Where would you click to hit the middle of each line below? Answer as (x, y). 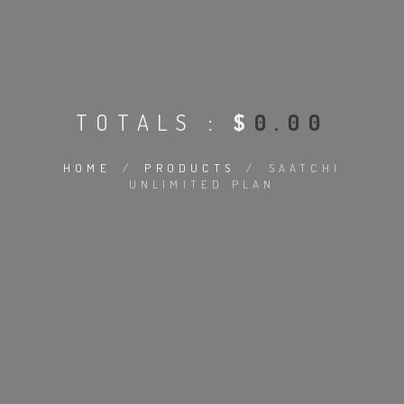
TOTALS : (155, 122)
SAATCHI (305, 168)
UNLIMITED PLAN (202, 184)
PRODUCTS (189, 168)
